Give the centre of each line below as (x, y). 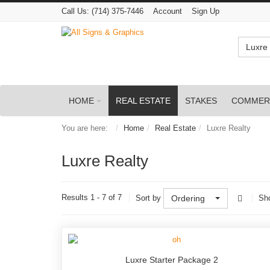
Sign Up (206, 11)
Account (168, 11)
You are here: (87, 128)
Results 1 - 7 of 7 (92, 197)
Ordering (188, 198)
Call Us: (75, 11)
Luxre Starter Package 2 (172, 259)
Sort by (148, 198)
